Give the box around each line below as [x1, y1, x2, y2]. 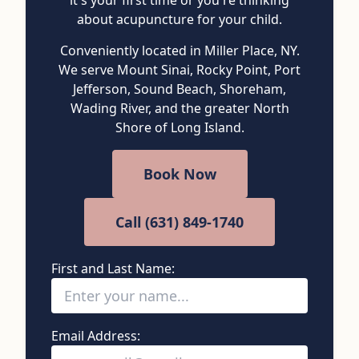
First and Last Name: [51, 259, 175, 277]
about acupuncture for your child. [77, 10, 282, 28]
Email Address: [51, 326, 140, 345]
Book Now [143, 163, 216, 184]
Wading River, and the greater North [70, 99, 289, 117]
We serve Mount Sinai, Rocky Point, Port [58, 60, 301, 79]
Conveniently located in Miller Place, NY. [59, 41, 300, 59]
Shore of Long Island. [115, 118, 244, 136]
